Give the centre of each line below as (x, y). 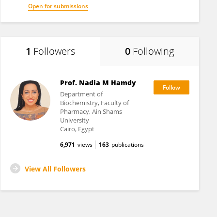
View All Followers (55, 169)
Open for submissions (58, 6)
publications (127, 145)
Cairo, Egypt (77, 129)
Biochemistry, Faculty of (94, 103)
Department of (81, 94)
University (74, 120)
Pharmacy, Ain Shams (91, 111)
